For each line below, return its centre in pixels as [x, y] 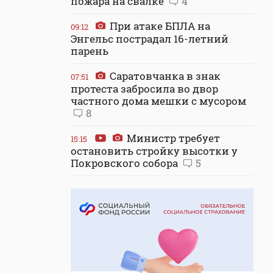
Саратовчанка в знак [164, 76]
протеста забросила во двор [144, 89]
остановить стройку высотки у [154, 151]
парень [90, 51]
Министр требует [172, 138]
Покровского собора [126, 163]
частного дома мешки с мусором [158, 101]
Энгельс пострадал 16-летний [150, 39]
